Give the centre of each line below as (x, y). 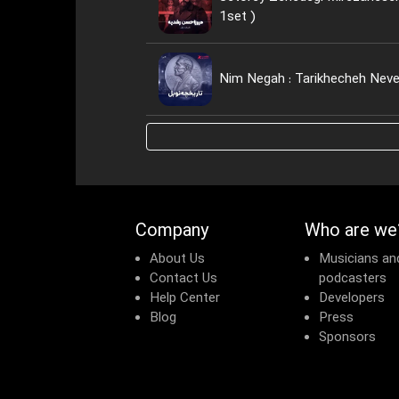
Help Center (184, 298)
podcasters (352, 279)
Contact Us (183, 279)
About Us (177, 259)
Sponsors (347, 338)
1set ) (237, 17)
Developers (351, 298)
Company (171, 232)
